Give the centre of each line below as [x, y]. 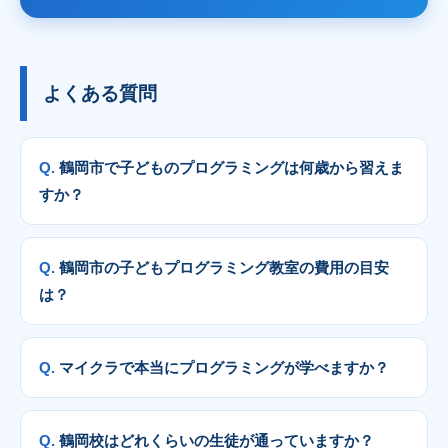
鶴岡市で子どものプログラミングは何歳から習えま [231, 168]
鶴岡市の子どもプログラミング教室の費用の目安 [224, 268]
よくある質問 [100, 94]
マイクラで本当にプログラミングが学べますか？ [224, 368]
